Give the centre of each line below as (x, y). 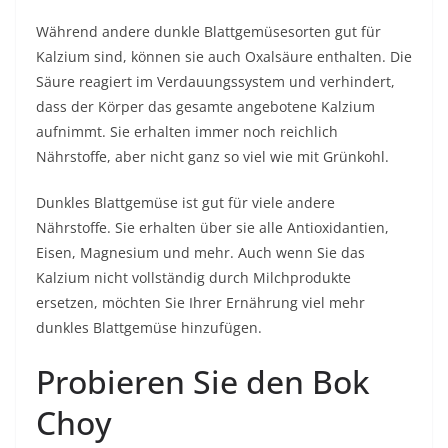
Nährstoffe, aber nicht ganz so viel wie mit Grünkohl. (212, 156)
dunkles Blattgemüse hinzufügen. (149, 327)
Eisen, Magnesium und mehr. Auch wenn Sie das (200, 252)
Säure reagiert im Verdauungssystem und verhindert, (215, 81)
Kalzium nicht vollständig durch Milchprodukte (193, 277)
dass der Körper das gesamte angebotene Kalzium (205, 106)
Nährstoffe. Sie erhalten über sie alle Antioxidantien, (212, 227)
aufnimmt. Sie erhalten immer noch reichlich (187, 131)
